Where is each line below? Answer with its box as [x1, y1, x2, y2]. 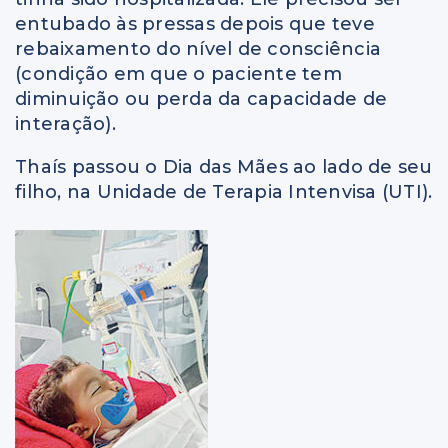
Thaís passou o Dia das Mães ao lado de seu [15, 156, 433, 179]
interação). [15, 113, 116, 136]
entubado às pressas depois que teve [15, 13, 375, 36]
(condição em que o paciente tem [15, 63, 342, 86]
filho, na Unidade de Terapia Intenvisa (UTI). [15, 181, 433, 204]
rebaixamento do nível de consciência [15, 38, 381, 61]
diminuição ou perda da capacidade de [15, 88, 387, 111]
